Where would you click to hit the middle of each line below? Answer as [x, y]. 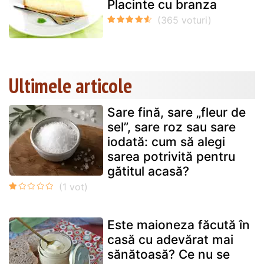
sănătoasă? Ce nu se [169, 254]
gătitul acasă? [148, 171]
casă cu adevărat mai [170, 239]
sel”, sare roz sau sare [171, 127]
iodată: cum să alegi [166, 141]
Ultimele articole [70, 85]
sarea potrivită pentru [171, 156]
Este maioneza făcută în [179, 225]
